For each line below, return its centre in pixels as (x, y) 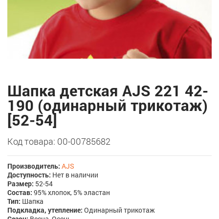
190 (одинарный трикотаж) (108, 105)
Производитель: (34, 166)
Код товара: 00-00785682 (59, 141)
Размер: (21, 184)
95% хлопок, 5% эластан (71, 192)
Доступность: (29, 175)
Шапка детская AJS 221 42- (108, 90)
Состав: (20, 192)
